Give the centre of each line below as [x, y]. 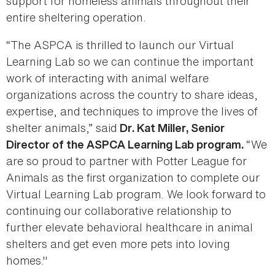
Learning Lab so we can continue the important [130, 62]
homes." [27, 261]
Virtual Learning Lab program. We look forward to [136, 194]
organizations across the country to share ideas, [132, 95]
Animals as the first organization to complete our [133, 178]
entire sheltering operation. [78, 17]
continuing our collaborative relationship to [119, 211]
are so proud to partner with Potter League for [126, 161]
